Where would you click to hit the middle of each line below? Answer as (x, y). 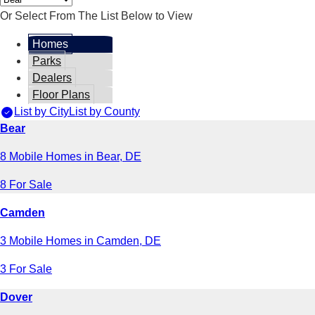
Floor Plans (61, 94)
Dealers (52, 77)
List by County (104, 111)
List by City (41, 111)
